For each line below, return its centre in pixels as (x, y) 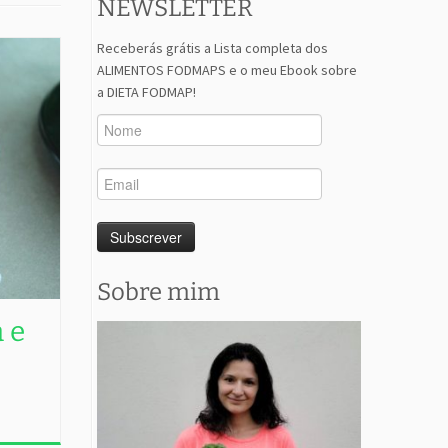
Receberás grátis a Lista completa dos (212, 48)
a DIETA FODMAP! (146, 92)
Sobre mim (158, 292)
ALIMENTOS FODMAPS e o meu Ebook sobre (227, 70)
